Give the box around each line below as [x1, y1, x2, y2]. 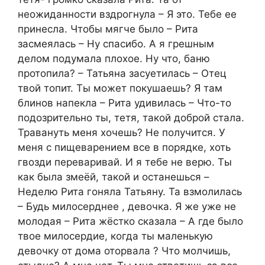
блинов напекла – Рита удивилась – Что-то [18, 96, 231, 109]
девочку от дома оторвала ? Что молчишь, [18, 244, 231, 257]
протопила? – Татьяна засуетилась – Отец [18, 67, 227, 79]
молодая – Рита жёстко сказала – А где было [18, 215, 243, 227]
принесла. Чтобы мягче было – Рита [18, 22, 198, 35]
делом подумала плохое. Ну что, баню [18, 52, 210, 64]
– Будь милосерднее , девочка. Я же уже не [18, 200, 236, 212]
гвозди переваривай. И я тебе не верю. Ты [18, 156, 232, 168]
